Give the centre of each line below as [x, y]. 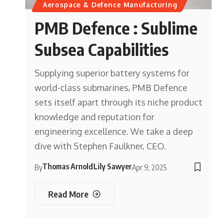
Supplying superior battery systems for [112, 73]
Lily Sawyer [113, 167]
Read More [69, 194]
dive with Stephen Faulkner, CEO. [100, 146]
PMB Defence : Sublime [116, 28]
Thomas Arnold [68, 167]
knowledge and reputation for [95, 117]
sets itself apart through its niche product [119, 102]
